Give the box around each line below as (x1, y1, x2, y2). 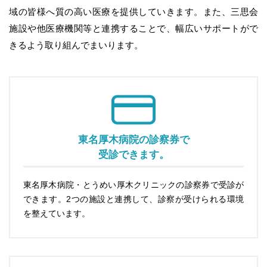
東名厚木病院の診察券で (77, 134, 190, 146)
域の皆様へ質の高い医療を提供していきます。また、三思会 (9, 6, 258, 17)
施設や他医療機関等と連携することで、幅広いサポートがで (9, 23, 258, 33)
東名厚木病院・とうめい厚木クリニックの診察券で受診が (23, 179, 244, 190)
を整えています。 (23, 208, 90, 218)
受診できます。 (98, 149, 169, 161)
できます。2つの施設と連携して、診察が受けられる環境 (23, 194, 244, 204)
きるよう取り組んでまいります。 (9, 39, 143, 50)
